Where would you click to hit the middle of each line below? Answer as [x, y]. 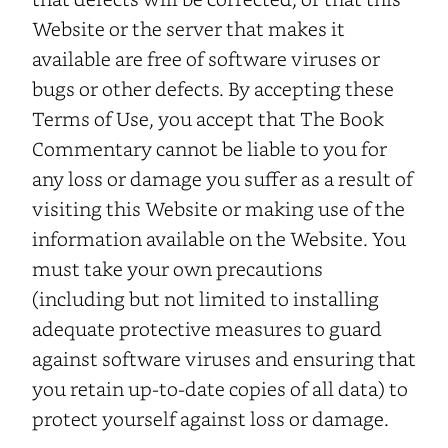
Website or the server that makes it [188, 28]
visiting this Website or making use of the [218, 208]
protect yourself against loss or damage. [210, 418]
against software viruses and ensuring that [224, 358]
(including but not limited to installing [205, 298]
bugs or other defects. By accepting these [213, 88]
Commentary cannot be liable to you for [209, 148]
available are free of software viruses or [206, 58]
